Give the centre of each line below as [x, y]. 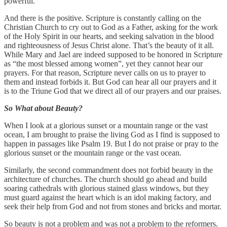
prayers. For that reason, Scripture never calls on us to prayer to [105, 73]
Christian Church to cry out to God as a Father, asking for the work [111, 27]
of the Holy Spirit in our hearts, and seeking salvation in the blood [109, 36]
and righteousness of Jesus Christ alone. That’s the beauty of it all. [109, 46]
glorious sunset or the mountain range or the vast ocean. [93, 153]
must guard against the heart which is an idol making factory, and [108, 198]
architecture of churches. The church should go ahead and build [105, 179]
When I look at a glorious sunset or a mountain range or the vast [106, 126]
